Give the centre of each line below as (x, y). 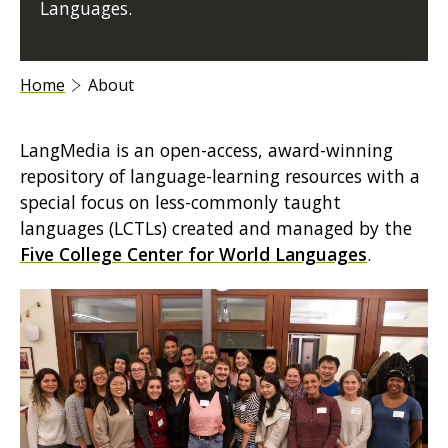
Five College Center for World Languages (193, 254)
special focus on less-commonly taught (180, 202)
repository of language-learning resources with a (220, 176)
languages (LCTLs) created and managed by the (216, 228)
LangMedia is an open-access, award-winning (206, 150)
